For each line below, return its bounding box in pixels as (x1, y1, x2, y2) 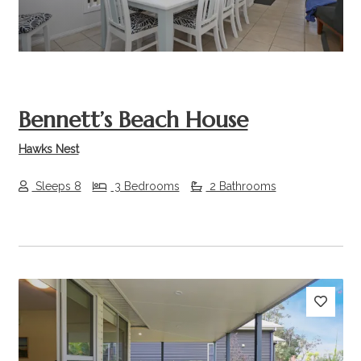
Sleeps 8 (31, 179, 81, 193)
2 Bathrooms (205, 179, 276, 193)
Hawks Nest (18, 143, 79, 156)
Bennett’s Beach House (18, 106, 248, 135)
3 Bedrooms (110, 179, 180, 193)
